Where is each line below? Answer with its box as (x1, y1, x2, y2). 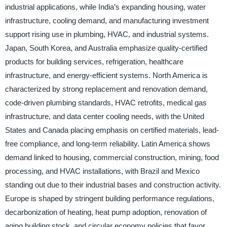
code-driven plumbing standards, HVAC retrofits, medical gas (5, 98, 207, 107)
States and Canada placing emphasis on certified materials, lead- (5, 126, 219, 135)
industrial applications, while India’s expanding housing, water (5, 3, 206, 12)
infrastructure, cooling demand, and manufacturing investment (5, 16, 209, 25)
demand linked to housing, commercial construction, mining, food (5, 153, 219, 162)
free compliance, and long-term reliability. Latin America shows (5, 139, 210, 148)
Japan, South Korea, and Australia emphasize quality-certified (5, 44, 207, 53)
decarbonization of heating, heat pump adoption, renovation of (5, 208, 207, 217)
